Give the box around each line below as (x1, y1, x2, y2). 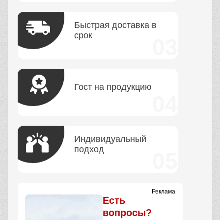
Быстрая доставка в (74, 20, 157, 30)
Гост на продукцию (74, 82, 152, 92)
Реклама (151, 188, 175, 195)
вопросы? (103, 207, 152, 218)
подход (74, 144, 104, 154)
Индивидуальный (74, 134, 146, 144)
